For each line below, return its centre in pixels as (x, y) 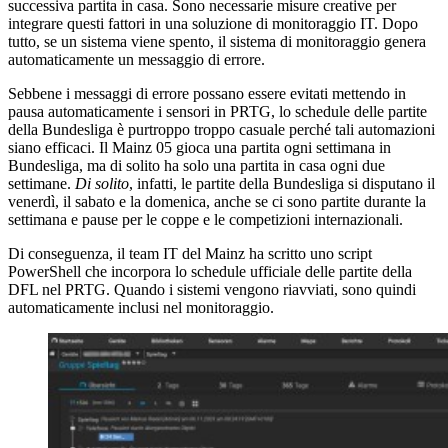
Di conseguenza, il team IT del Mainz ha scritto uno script (190, 253)
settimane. (41, 183)
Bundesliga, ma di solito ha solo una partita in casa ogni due (196, 165)
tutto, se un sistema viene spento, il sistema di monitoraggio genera (217, 41)
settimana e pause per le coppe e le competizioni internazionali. (205, 219)
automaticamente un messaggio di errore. (136, 59)
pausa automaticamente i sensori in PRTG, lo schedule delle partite (217, 111)
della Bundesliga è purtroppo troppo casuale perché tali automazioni (221, 129)
